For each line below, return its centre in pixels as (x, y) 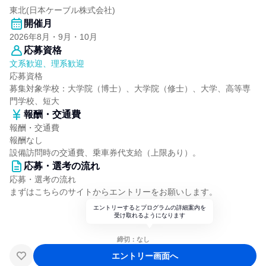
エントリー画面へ (145, 256)
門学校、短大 (34, 101)
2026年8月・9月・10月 (53, 37)
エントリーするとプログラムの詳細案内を (150, 208)
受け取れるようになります (150, 215)
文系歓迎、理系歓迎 (47, 64)
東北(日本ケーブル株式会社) (62, 10)
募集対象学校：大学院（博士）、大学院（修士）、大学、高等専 (130, 88)
